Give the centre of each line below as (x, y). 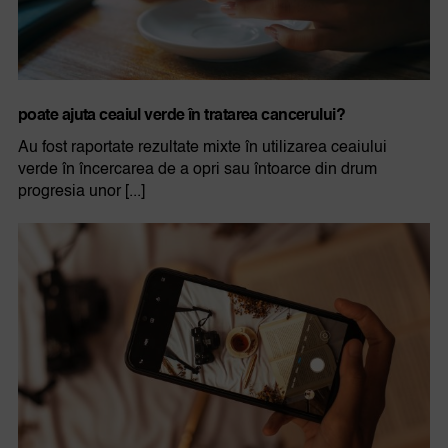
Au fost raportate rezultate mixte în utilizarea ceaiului (202, 147)
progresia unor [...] (81, 191)
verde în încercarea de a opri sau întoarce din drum (197, 169)
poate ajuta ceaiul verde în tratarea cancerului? (181, 115)
